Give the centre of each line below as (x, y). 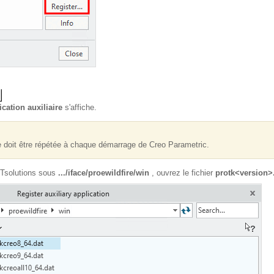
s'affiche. (80, 107)
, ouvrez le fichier (182, 173)
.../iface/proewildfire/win (104, 173)
